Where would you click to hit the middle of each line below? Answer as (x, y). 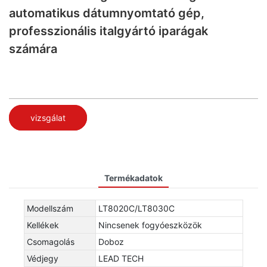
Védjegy (43, 258)
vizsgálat (48, 117)
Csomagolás (51, 241)
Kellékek (43, 225)
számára (33, 49)
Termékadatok (133, 178)
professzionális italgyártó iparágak (108, 31)
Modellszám (50, 208)
